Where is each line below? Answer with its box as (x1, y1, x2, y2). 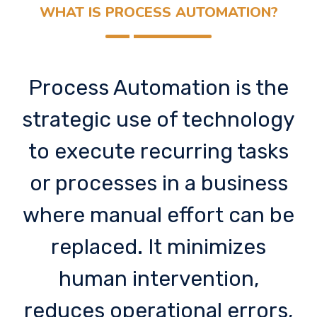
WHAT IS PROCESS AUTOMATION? (39, 2, 278, 22)
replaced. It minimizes (51, 234, 266, 260)
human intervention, (58, 265, 259, 292)
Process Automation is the (28, 74, 289, 100)
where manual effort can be (23, 202, 294, 228)
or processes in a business (29, 170, 288, 196)
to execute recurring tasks (28, 138, 289, 164)
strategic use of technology (22, 106, 295, 132)
